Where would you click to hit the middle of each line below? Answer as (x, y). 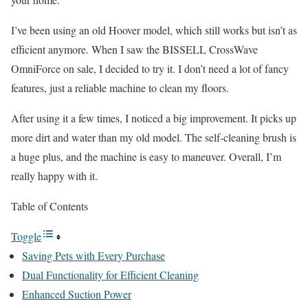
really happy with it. (54, 176)
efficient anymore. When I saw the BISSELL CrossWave (134, 49)
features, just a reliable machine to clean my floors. (120, 88)
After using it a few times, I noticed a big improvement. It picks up (154, 118)
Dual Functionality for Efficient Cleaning (110, 275)
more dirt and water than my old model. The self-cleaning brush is (154, 137)
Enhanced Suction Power (77, 294)
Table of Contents (49, 206)
